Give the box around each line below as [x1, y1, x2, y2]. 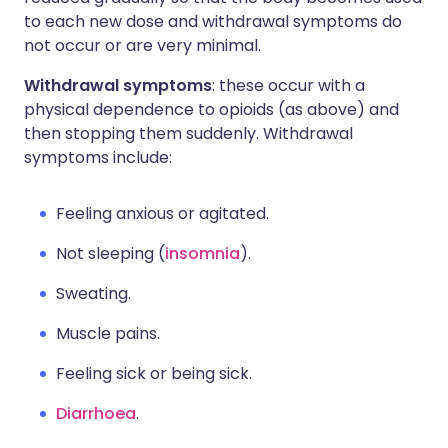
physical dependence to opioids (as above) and [24, 98, 399, 122]
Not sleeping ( [56, 242, 165, 266]
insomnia [165, 242, 240, 266]
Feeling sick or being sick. [56, 362, 252, 386]
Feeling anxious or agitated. [56, 202, 269, 226]
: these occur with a [212, 74, 365, 98]
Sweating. [56, 282, 131, 306]
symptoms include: [24, 146, 172, 170]
